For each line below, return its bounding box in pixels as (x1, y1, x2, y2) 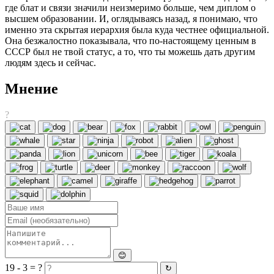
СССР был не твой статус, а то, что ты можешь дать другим (5, 46, 255, 57)
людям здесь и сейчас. (5, 57, 96, 68)
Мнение (5, 81, 58, 97)
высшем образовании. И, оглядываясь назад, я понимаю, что (5, 13, 257, 24)
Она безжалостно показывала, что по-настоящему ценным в (5, 35, 256, 46)
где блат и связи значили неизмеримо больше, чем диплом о (5, 2, 256, 13)
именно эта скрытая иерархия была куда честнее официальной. (5, 24, 269, 35)
